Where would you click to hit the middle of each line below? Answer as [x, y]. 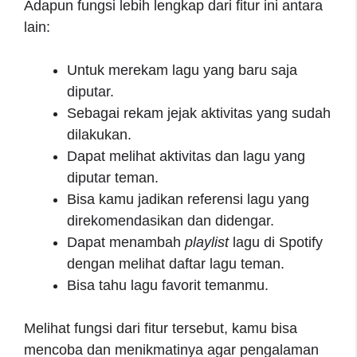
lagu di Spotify [276, 242]
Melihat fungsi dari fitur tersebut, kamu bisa [161, 328]
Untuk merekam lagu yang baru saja [182, 70]
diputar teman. [113, 177]
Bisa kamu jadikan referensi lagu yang [188, 199]
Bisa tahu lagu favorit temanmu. [168, 285]
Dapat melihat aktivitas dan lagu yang [186, 156]
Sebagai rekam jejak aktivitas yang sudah [199, 113]
